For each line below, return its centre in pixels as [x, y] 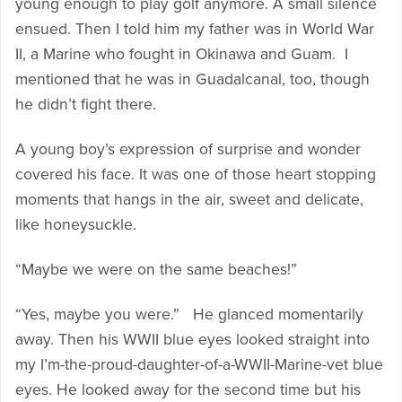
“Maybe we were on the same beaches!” [156, 269]
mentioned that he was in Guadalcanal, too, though [192, 79]
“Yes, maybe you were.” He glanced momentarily [189, 314]
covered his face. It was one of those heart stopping [196, 174]
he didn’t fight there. [86, 104]
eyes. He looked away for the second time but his [188, 389]
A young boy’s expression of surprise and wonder [188, 149]
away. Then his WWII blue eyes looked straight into [192, 339]
